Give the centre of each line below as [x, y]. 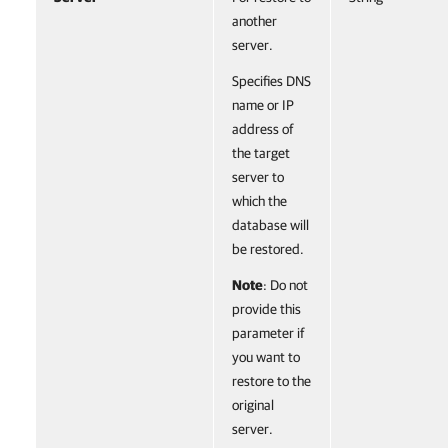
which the [259, 201]
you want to [266, 357]
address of [262, 129]
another [254, 21]
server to [258, 177]
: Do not [285, 285]
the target [261, 153]
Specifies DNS [271, 81]
